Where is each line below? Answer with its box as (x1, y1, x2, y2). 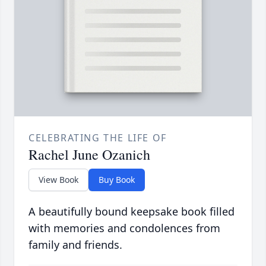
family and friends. (28, 237, 122, 252)
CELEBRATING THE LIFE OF (28, 131, 167, 145)
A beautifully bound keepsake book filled (28, 204, 235, 219)
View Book (39, 174, 78, 186)
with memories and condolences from (28, 221, 220, 236)
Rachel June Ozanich (28, 145, 150, 164)
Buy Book (99, 174, 135, 186)
